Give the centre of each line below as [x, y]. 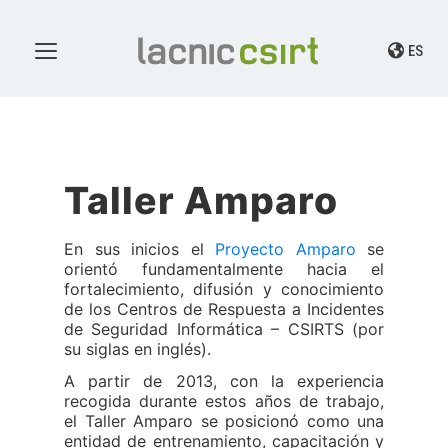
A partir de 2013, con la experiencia [224, 381]
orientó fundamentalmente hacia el [224, 269]
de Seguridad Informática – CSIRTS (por [224, 329]
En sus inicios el [139, 249]
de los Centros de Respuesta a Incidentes [224, 309]
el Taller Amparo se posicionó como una [224, 421]
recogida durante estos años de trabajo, [224, 401]
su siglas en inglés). [137, 349]
